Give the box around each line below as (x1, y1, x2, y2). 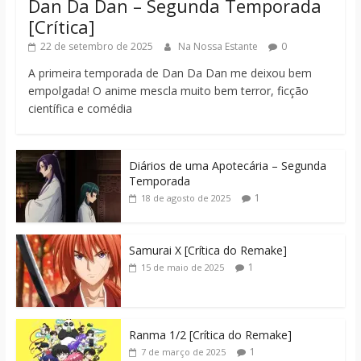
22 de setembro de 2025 (39, 39, 153, 53)
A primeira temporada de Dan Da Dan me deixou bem (27, 64, 312, 81)
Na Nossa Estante (177, 39, 260, 53)
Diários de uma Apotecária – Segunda (128, 157, 326, 173)
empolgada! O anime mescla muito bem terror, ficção (27, 82, 309, 98)
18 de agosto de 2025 (140, 191, 230, 204)
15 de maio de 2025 (140, 260, 224, 273)
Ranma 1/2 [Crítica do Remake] (128, 326, 292, 342)
